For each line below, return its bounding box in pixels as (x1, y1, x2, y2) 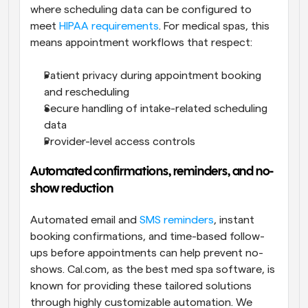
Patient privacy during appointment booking (44, 70, 261, 82)
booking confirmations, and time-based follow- (30, 231, 265, 243)
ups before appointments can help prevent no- (30, 247, 263, 259)
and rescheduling (44, 87, 129, 98)
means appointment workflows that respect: (30, 37, 252, 49)
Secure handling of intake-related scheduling (44, 103, 267, 115)
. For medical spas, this (159, 21, 269, 32)
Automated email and (30, 214, 140, 226)
